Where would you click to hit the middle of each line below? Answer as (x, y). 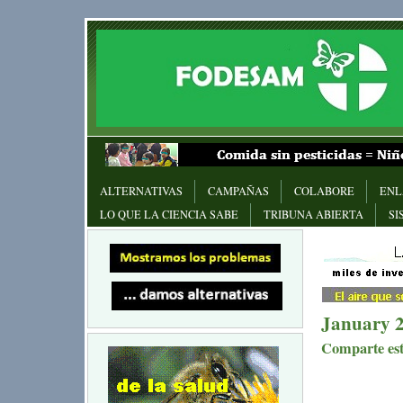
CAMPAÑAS (238, 192)
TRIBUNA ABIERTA (313, 215)
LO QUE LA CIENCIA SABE (169, 215)
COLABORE (324, 192)
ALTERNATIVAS (141, 192)
